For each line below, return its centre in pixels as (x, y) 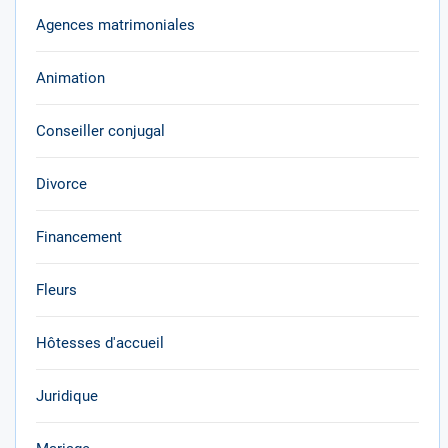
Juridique (67, 396)
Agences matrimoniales (115, 25)
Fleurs (56, 290)
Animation (70, 78)
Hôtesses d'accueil (100, 343)
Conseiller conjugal (100, 131)
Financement (79, 237)
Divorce (61, 184)
